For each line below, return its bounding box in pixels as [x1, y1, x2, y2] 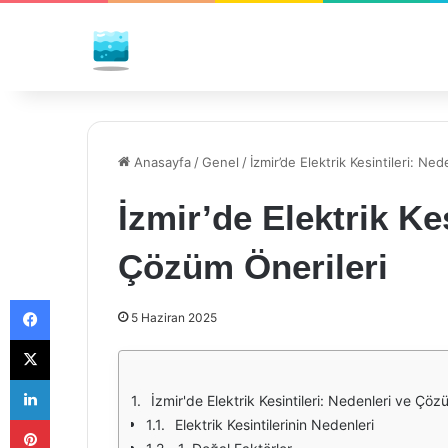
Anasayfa [130, 154, 191, 170]
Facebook [49, 291, 110, 307]
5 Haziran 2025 [131, 310, 217, 325]
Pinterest [49, 411, 106, 427]
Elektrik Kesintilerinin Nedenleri [175, 416, 374, 433]
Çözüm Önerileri [118, 247, 388, 286]
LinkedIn [49, 371, 101, 387]
